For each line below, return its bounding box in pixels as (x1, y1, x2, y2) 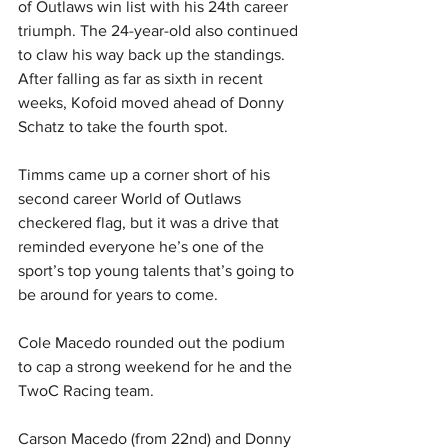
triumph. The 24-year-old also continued (18, 22, 302, 40)
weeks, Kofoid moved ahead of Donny (18, 94, 288, 112)
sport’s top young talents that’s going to (18, 262, 298, 280)
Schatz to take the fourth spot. (18, 118, 228, 136)
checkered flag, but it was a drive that (18, 214, 283, 232)
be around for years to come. (18, 286, 218, 304)
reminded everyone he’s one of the (18, 238, 268, 256)
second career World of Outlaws (18, 190, 245, 208)
